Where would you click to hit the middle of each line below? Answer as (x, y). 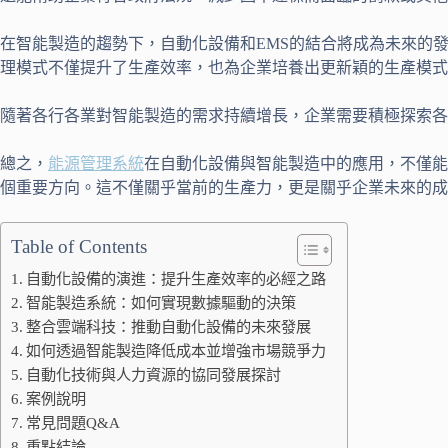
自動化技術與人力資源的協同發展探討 (154, 374)
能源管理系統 (96, 163)
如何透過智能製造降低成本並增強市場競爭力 (176, 350)
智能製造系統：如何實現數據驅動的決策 (161, 302)
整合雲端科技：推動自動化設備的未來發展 (169, 326)
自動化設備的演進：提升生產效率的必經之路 (176, 278)
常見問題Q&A (73, 422)
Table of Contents (79, 246)
